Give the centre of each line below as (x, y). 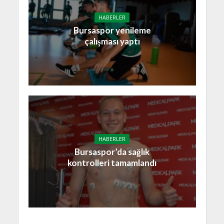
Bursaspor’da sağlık (112, 152)
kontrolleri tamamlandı (112, 163)
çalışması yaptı (112, 41)
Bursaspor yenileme (112, 30)
